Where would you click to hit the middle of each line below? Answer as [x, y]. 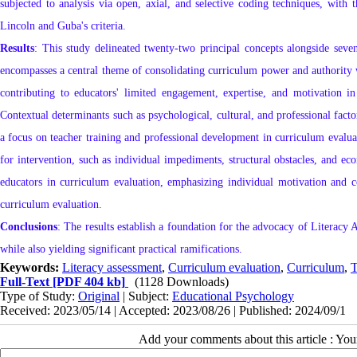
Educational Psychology [233, 296]
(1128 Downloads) [182, 281]
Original [99, 296]
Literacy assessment [112, 267]
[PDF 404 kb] [87, 281]
